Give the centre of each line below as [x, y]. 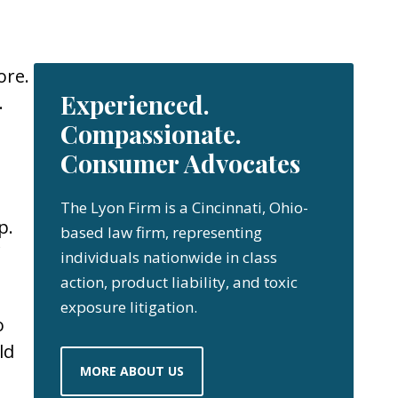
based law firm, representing [161, 232]
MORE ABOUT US [132, 371]
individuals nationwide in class [169, 257]
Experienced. [135, 104]
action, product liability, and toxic [179, 282]
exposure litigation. [129, 307]
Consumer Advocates [180, 163]
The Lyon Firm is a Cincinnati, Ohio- [184, 207]
